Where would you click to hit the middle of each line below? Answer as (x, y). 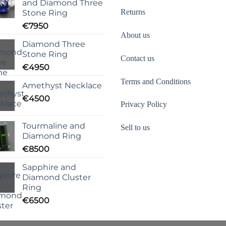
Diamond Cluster (56, 177)
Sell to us (135, 128)
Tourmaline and (54, 126)
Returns (133, 12)
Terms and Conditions (156, 81)
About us (135, 35)
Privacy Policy (144, 104)
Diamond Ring (52, 136)
